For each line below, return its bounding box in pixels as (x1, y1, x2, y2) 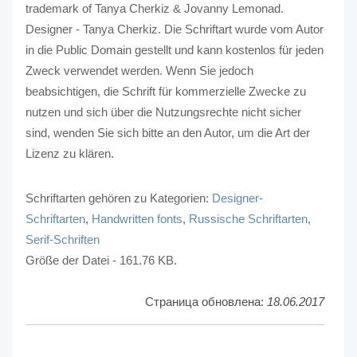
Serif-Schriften (25, 232, 100, 246)
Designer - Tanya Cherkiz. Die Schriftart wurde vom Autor (25, 22, 324, 36)
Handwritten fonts (91, 211, 182, 226)
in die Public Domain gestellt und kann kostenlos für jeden (25, 42, 324, 57)
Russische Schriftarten (188, 211, 308, 226)
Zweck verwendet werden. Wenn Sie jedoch (25, 63, 253, 77)
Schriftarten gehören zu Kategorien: (25, 190, 212, 205)
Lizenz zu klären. (25, 146, 114, 160)
